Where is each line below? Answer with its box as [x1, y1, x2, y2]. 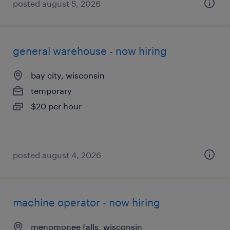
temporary [31, 86, 72, 95]
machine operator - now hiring [13, 196, 160, 208]
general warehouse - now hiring [13, 45, 167, 57]
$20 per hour [31, 101, 82, 111]
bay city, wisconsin [31, 70, 105, 80]
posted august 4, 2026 [13, 150, 101, 160]
